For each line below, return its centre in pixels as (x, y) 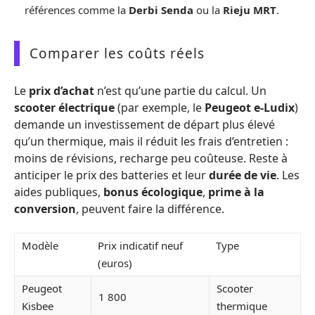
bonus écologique (153, 192)
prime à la (236, 192)
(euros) (115, 263)
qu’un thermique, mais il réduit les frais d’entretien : (151, 141)
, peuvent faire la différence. (150, 208)
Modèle (40, 245)
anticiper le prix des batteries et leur (111, 175)
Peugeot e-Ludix (250, 107)
